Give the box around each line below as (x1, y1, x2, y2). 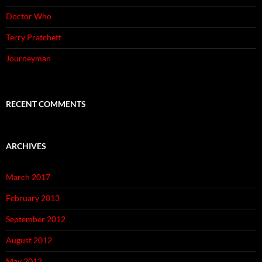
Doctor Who (6, 11, 51, 22)
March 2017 (6, 172, 50, 182)
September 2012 (6, 214, 65, 225)
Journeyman (6, 53, 51, 64)
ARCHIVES (6, 141, 46, 151)
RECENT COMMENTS (6, 99, 86, 109)
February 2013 (6, 193, 60, 204)
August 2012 (6, 235, 52, 246)
